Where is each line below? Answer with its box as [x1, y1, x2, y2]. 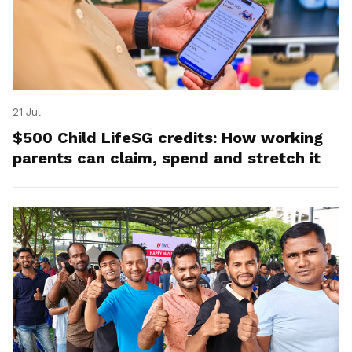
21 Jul [13, 105, 41, 118]
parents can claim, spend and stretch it [13, 148, 321, 167]
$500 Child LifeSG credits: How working [13, 127, 323, 147]
